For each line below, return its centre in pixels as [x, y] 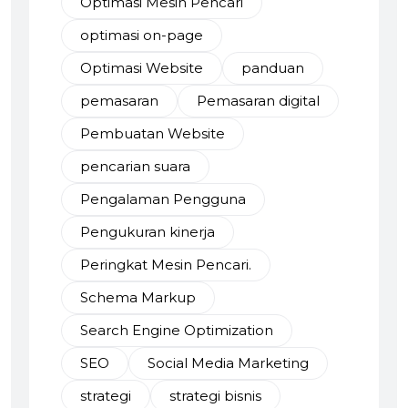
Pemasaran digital [258, 101]
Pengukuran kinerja [148, 232]
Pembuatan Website [153, 133]
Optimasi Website [142, 68]
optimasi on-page [142, 35]
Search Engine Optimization [177, 330]
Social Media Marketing [228, 363]
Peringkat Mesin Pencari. [166, 265]
